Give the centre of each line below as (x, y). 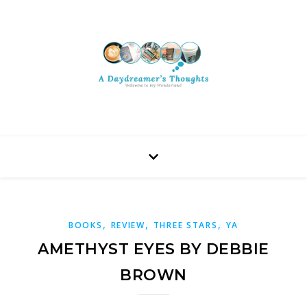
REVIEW (128, 225)
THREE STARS (185, 225)
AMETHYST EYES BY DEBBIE (153, 249)
